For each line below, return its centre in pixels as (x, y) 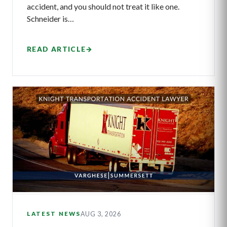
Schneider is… (50, 19)
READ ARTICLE (56, 49)
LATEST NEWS (54, 214)
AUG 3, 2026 (101, 214)
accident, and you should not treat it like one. (103, 7)
